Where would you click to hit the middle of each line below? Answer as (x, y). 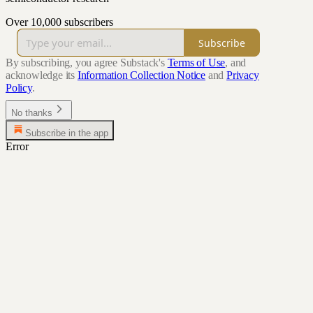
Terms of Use (196, 63)
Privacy (243, 75)
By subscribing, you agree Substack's (85, 63)
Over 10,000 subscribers (59, 22)
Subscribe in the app (67, 133)
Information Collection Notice (141, 75)
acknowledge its (41, 75)
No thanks (32, 113)
